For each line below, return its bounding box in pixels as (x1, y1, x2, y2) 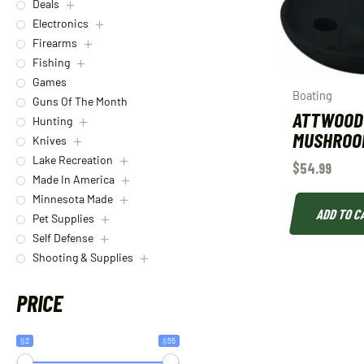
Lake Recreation (32, 153, 113, 167)
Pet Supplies (32, 211, 94, 226)
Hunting (32, 114, 72, 128)
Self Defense (32, 231, 93, 245)
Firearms (32, 36, 77, 50)
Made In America (32, 172, 115, 187)
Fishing (32, 55, 70, 70)
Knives (32, 133, 67, 148)
